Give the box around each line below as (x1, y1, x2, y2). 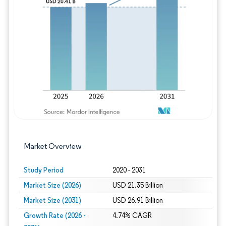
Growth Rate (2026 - (24, 211, 85, 220)
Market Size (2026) (24, 181, 81, 190)
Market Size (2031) (24, 196, 81, 205)
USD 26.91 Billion (112, 196, 163, 205)
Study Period (24, 165, 64, 175)
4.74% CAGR (112, 211, 152, 220)
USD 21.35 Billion (112, 181, 163, 190)
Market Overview (24, 141, 82, 151)
